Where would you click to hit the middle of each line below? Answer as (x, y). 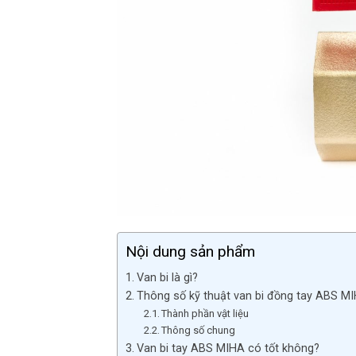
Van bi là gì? (167, 278)
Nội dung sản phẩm (190, 252)
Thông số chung (199, 331)
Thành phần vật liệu (205, 314)
